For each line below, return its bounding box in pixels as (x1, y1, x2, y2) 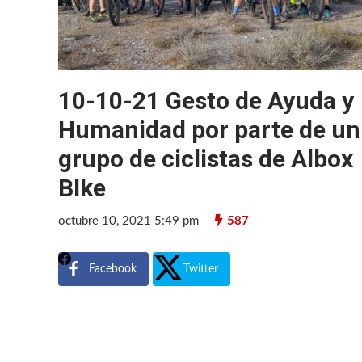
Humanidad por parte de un (58, 115, 360, 144)
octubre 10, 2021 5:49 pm (58, 214, 199, 227)
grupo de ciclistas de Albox (58, 144, 353, 173)
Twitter (183, 263, 218, 275)
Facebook (89, 263, 137, 275)
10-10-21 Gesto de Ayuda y (58, 86, 354, 115)
